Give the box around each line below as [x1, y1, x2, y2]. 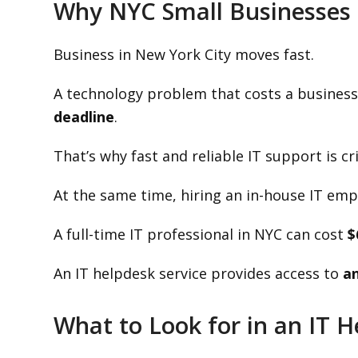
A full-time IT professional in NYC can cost [54, 225, 348, 244]
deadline [54, 107, 115, 126]
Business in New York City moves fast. [54, 45, 315, 64]
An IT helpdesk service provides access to [54, 264, 344, 283]
